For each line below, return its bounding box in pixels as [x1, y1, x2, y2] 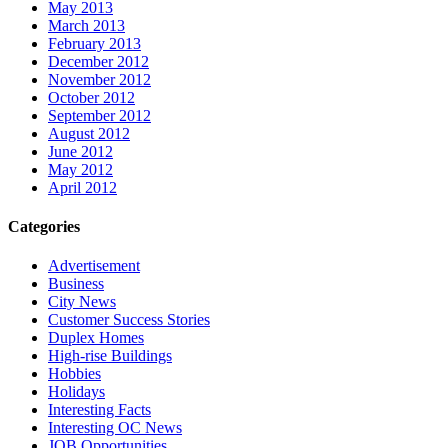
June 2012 [48, 142, 113, 160]
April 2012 [48, 178, 117, 196]
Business [48, 275, 104, 293]
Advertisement [48, 257, 140, 275]
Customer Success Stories [48, 311, 210, 329]
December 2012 [48, 52, 149, 70]
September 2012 [48, 106, 151, 124]
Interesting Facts [48, 401, 151, 419]
